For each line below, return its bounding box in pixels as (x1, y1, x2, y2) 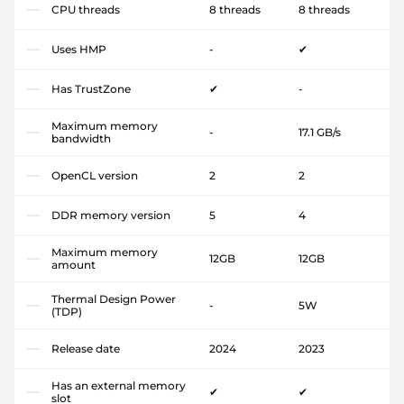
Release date (51, 342, 120, 356)
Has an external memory (51, 379, 186, 393)
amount (51, 258, 96, 272)
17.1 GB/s (298, 125, 341, 140)
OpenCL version (51, 169, 138, 183)
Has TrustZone (51, 82, 131, 96)
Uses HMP (51, 42, 106, 57)
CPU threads (51, 3, 120, 17)
